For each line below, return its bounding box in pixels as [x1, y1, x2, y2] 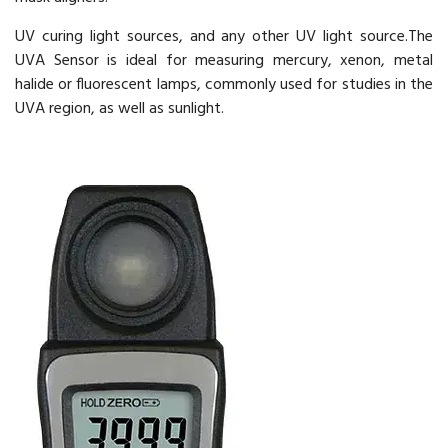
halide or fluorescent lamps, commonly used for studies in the [15, 72, 433, 99]
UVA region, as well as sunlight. [15, 96, 224, 123]
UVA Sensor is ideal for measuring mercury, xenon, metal [15, 48, 433, 75]
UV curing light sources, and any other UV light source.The [15, 24, 433, 51]
